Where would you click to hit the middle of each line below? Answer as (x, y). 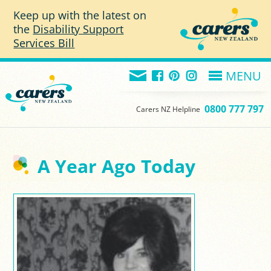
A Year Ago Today (117, 166)
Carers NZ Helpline (168, 109)
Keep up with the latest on (80, 15)
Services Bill (44, 43)
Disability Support (78, 29)
